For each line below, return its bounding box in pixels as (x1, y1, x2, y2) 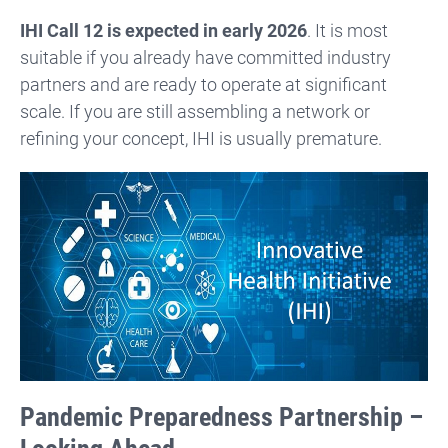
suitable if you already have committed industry (20, 46, 391, 68)
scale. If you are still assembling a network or (20, 100, 370, 122)
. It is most (307, 19, 388, 41)
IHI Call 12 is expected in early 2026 (20, 19, 307, 41)
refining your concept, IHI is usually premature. (20, 127, 382, 149)
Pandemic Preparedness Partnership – (20, 401, 423, 432)
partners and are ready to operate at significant (20, 73, 387, 95)
